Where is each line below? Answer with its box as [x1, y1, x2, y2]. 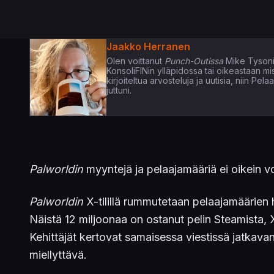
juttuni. [106, 84, 131, 95]
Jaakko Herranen [106, 40, 190, 53]
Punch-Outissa [162, 55, 223, 66]
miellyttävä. [29, 248, 87, 261]
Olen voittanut [106, 55, 162, 66]
